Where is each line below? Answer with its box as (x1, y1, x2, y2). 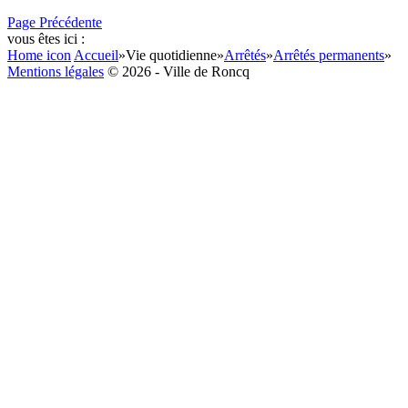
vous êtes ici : (7, 31, 85, 46)
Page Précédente (7, 15, 102, 30)
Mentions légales (7, 64, 104, 79)
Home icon (7, 47, 71, 63)
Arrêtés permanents (273, 47, 384, 63)
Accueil (74, 47, 118, 63)
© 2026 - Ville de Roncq (104, 64, 250, 79)
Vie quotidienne (126, 47, 217, 63)
